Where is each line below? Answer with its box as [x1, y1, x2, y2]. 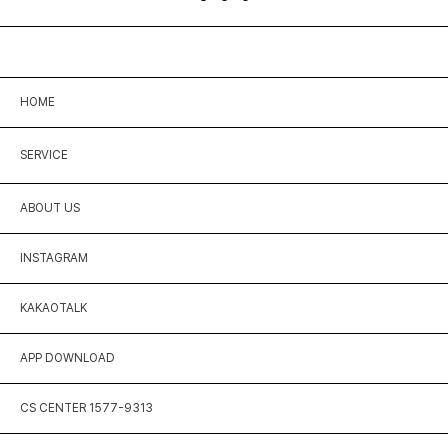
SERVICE [20, 148, 68, 163]
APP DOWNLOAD [20, 351, 115, 366]
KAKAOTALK [20, 301, 87, 316]
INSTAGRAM [20, 251, 88, 266]
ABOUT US [20, 201, 80, 216]
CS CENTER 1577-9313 [20, 401, 153, 416]
